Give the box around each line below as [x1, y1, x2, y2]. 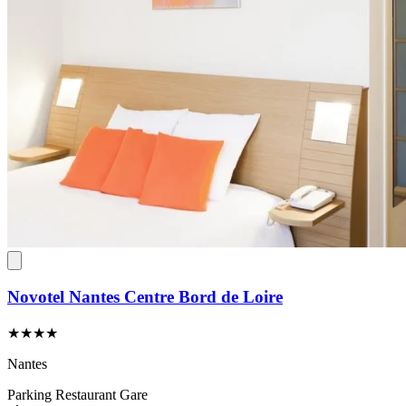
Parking [7, 386, 55, 402]
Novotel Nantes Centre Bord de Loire [7, 287, 283, 307]
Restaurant [55, 386, 120, 402]
